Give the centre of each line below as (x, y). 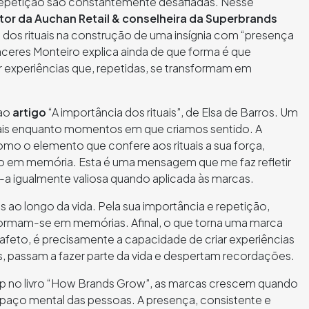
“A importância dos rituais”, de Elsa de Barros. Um (172, 112)
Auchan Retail (72, 18)
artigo (29, 112)
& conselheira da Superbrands (193, 18)
